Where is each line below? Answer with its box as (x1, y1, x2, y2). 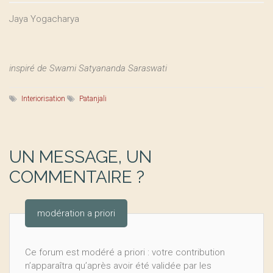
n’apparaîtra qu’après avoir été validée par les (25, 260, 211, 271)
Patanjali (79, 94, 107, 103)
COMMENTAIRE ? (9, 167, 144, 187)
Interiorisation (21, 94, 65, 103)
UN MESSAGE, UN (9, 147, 152, 167)
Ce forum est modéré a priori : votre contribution (25, 247, 225, 258)
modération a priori (37, 208, 115, 219)
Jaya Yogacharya (9, 13, 79, 24)
